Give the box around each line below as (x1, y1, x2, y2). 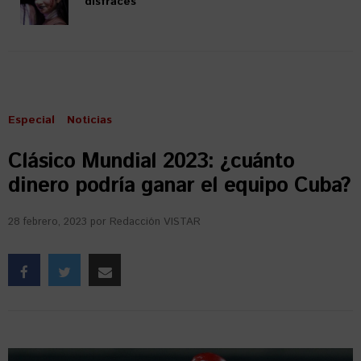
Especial (8, 112, 55, 128)
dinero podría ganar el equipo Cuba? (8, 171, 351, 201)
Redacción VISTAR (110, 214, 201, 230)
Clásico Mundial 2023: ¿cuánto (8, 147, 294, 176)
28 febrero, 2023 (8, 214, 87, 230)
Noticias (67, 112, 112, 128)
